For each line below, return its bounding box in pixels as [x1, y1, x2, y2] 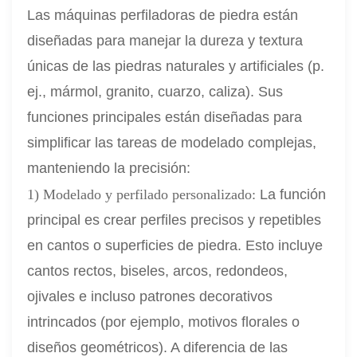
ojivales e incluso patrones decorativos [27, 288, 273, 305]
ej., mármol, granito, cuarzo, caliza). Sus [27, 84, 284, 100]
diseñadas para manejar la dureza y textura [27, 33, 304, 49]
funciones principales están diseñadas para [27, 109, 303, 126]
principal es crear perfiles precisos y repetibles [27, 212, 322, 229]
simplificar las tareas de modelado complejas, [27, 135, 317, 151]
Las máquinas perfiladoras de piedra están [27, 7, 299, 24]
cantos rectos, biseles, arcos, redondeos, [27, 263, 288, 280]
